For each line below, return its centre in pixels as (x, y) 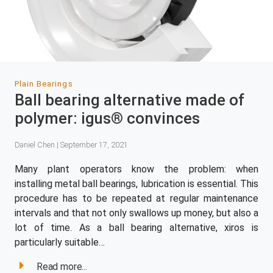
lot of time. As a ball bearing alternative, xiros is (136, 227)
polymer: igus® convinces (107, 119)
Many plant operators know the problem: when (136, 169)
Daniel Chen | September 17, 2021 (71, 145)
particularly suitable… (60, 242)
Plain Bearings (44, 84)
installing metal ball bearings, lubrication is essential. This (136, 183)
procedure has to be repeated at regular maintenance (136, 198)
